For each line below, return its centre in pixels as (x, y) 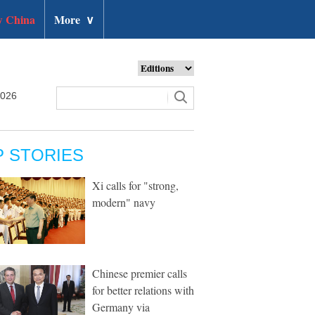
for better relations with (143, 290)
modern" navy (124, 202)
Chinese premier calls (140, 273)
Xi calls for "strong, (135, 185)
